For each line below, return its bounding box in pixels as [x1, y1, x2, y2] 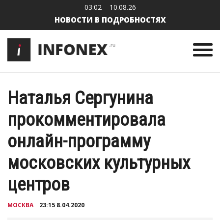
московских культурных [7, 152, 190, 174]
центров [7, 174, 70, 195]
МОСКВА [7, 201, 33, 210]
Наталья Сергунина [7, 87, 153, 109]
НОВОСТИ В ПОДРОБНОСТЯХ [54, 15, 166, 25]
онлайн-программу [7, 131, 150, 152]
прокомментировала [7, 109, 165, 131]
